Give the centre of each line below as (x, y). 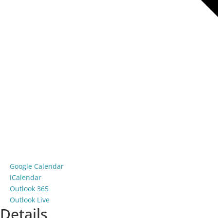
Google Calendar (37, 166)
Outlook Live (30, 200)
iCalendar (26, 178)
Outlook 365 (29, 189)
